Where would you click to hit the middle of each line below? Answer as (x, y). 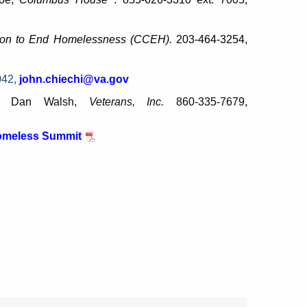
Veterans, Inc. (126, 102)
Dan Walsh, (50, 102)
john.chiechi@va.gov (74, 79)
